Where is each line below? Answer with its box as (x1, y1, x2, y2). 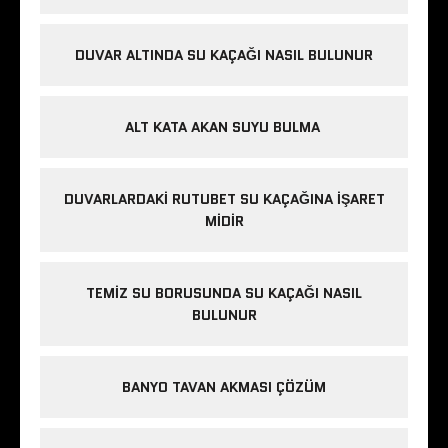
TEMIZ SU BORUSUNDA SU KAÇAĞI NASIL (86, 283, 362, 304)
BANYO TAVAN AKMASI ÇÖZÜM (122, 377, 326, 398)
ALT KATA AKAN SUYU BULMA (124, 117, 324, 138)
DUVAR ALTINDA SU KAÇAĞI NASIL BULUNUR (75, 45, 373, 66)
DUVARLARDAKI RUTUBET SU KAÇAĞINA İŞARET (63, 189, 385, 210)
